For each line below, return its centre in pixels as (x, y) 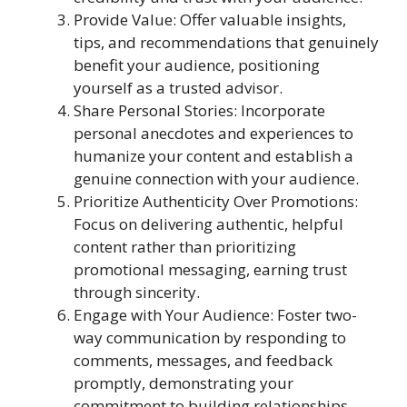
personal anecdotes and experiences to (213, 133)
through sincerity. (137, 292)
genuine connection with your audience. (216, 178)
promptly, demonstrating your (184, 382)
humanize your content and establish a (213, 155)
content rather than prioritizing (185, 246)
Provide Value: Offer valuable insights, (210, 19)
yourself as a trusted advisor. (178, 87)
